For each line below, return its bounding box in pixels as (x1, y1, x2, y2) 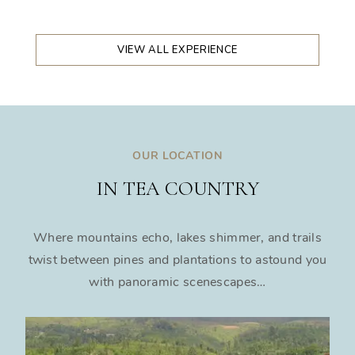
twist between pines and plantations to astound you (28, 251, 327, 269)
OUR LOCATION (132, 148, 223, 164)
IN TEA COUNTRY (96, 177, 259, 201)
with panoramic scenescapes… (89, 273, 266, 292)
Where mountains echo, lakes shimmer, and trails (32, 229, 323, 247)
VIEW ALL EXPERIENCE (116, 43, 239, 58)
